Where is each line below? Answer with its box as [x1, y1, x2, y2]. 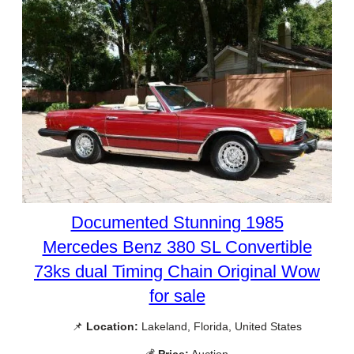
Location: [85, 319, 138, 333]
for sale [149, 285, 205, 306]
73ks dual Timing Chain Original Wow [34, 261, 320, 281]
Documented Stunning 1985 [70, 212, 284, 232]
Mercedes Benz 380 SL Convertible [42, 236, 312, 257]
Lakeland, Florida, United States [137, 319, 302, 333]
